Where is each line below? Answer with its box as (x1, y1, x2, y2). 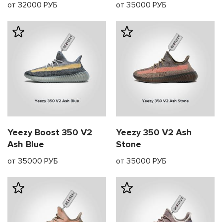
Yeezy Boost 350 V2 (7, 126, 92, 138)
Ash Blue (7, 138, 44, 150)
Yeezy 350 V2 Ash (116, 126, 192, 138)
